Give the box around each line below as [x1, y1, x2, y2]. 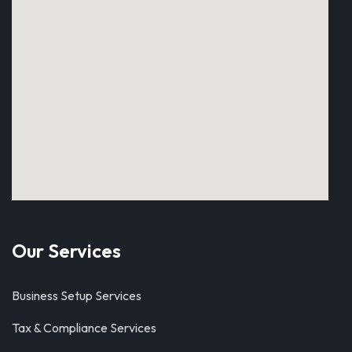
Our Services [12, 239, 121, 262]
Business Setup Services [12, 288, 141, 303]
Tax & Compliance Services [12, 320, 156, 335]
